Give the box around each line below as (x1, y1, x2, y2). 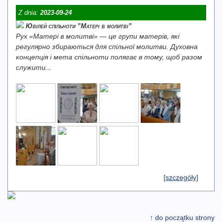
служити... (16, 63, 52, 71)
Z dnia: (18, 9, 40, 16)
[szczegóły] (164, 173, 198, 181)
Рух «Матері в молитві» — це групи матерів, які (16, 32, 179, 40)
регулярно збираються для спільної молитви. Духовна (16, 43, 198, 51)
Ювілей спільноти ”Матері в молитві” (26, 22, 132, 30)
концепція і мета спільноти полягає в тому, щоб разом (16, 53, 202, 61)
